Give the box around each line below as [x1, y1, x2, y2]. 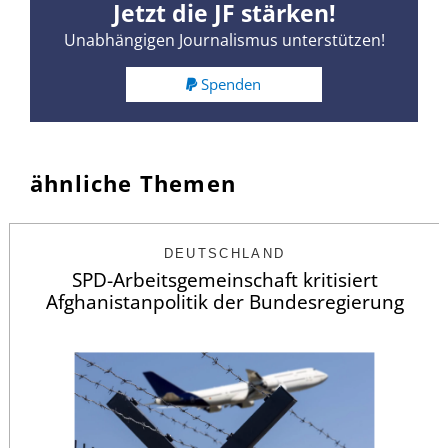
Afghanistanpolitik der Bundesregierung [45, 288, 404, 315]
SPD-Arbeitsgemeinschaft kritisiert [71, 266, 378, 293]
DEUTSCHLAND [163, 245, 286, 261]
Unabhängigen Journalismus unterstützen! [63, 29, 385, 52]
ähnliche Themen [30, 167, 236, 198]
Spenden [201, 73, 262, 94]
